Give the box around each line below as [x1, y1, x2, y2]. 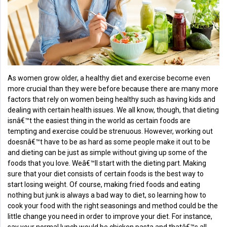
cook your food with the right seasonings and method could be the [8, 202, 218, 210]
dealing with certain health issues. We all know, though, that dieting [8, 106, 219, 115]
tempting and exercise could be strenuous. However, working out [8, 127, 213, 136]
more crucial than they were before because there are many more [8, 85, 218, 93]
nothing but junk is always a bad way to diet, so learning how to [8, 191, 206, 200]
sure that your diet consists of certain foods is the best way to [8, 170, 204, 178]
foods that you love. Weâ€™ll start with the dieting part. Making [8, 159, 206, 168]
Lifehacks [16, 58, 53, 67]
